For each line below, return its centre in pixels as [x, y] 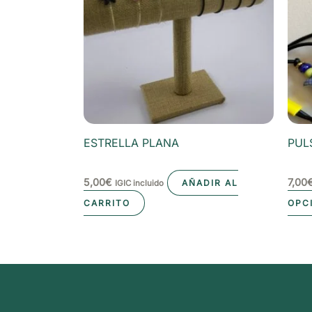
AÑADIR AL [210, 182]
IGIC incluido [139, 183]
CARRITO [107, 203]
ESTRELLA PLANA [131, 142]
